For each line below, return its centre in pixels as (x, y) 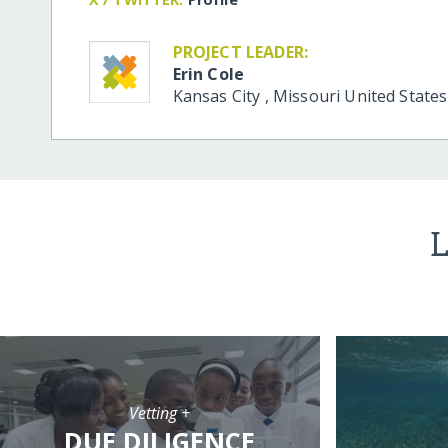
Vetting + (160, 412)
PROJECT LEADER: (240, 51)
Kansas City (218, 95)
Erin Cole (208, 73)
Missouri (308, 95)
